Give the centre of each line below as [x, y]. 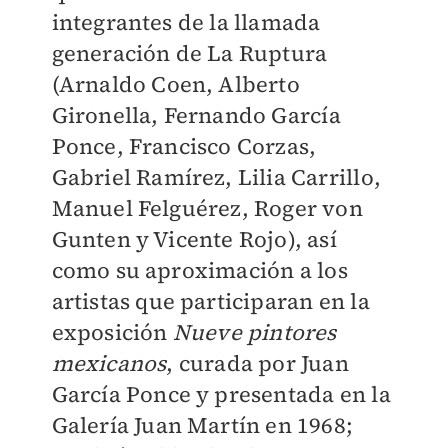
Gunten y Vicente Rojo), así [194, 239]
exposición [112, 332]
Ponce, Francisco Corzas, [184, 146]
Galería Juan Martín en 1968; [202, 425]
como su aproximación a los [199, 270]
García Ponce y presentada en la [221, 394]
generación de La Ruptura [189, 53]
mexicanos [109, 363]
